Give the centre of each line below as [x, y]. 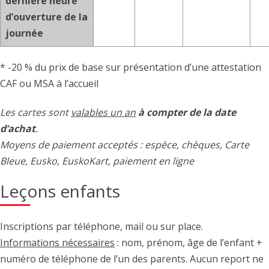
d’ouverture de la [47, 17]
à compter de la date [187, 112]
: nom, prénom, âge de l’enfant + [189, 242]
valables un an [103, 112]
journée [24, 33]
